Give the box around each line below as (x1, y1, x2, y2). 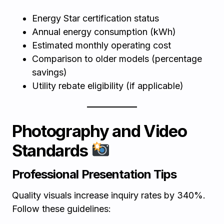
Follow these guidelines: (12, 203, 111, 214)
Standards (12, 140, 91, 160)
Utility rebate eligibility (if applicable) (32, 80, 183, 91)
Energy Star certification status (32, 13, 159, 23)
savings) (32, 67, 67, 77)
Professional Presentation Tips (12, 167, 177, 181)
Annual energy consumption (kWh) (32, 26, 176, 37)
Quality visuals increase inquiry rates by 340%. (12, 190, 205, 200)
